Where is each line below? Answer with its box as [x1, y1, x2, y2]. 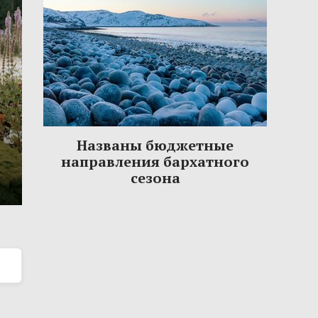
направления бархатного [61, 152, 249, 172]
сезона [130, 168, 180, 188]
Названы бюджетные [77, 136, 234, 155]
